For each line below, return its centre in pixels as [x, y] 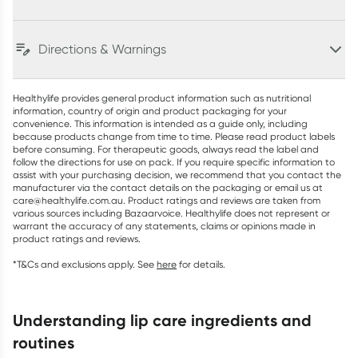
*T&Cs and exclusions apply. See [84, 264]
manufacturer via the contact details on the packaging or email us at [168, 187]
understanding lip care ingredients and [18, 320]
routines [44, 342]
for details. [202, 264]
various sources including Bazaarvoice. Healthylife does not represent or [171, 213]
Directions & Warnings [102, 49]
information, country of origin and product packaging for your [150, 111]
